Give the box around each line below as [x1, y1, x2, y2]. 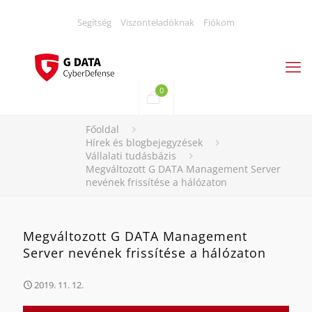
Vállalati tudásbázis [86, 149, 176, 162]
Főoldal [86, 123, 119, 136]
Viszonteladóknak [120, 16, 194, 29]
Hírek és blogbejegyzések [86, 136, 203, 149]
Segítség [77, 16, 111, 29]
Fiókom [203, 16, 235, 29]
